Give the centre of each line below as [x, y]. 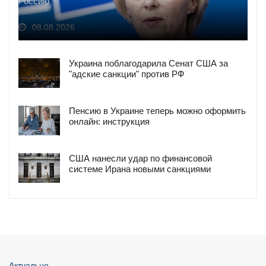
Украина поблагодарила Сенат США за [148, 64]
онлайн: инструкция [109, 122]
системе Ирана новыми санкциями [140, 169]
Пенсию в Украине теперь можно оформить [157, 111]
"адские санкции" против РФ [126, 74]
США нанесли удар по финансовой [140, 159]
